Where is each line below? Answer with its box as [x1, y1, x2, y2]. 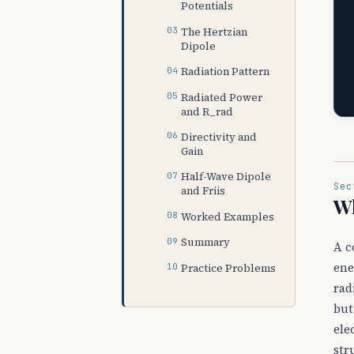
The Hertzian [181, 24, 248, 39]
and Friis [181, 183, 226, 198]
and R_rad [181, 104, 234, 119]
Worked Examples [181, 209, 275, 224]
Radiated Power [181, 89, 263, 104]
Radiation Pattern [181, 64, 270, 79]
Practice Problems [181, 260, 277, 275]
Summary [181, 235, 231, 250]
